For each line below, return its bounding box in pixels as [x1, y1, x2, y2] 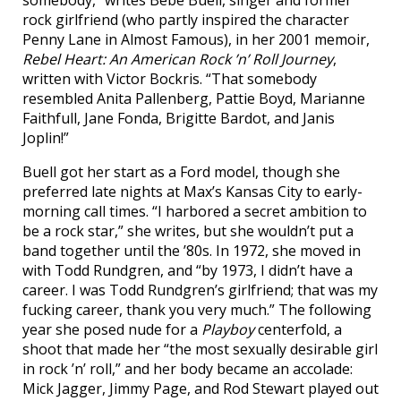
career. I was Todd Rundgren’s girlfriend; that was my [22, 280, 378, 300]
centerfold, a [254, 320, 342, 339]
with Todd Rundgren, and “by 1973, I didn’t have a [22, 260, 353, 280]
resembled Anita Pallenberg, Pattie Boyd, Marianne [22, 89, 365, 108]
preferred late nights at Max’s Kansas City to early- [22, 182, 363, 201]
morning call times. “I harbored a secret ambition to [22, 201, 367, 221]
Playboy [201, 320, 254, 339]
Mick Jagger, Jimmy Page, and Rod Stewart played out [22, 379, 379, 398]
